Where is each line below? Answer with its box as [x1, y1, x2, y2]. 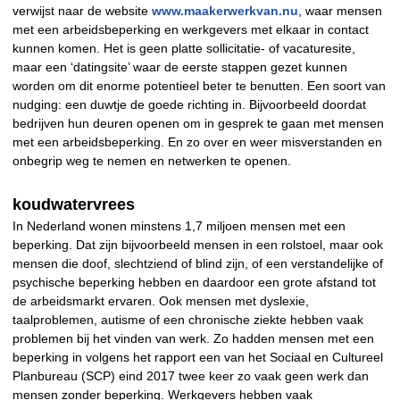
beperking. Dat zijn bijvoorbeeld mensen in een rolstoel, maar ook [12, 237, 383, 253]
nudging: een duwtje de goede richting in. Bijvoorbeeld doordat [12, 97, 366, 112]
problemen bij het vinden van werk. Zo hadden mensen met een [12, 331, 374, 346]
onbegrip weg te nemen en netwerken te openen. [12, 154, 291, 169]
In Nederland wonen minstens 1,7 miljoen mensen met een [12, 219, 346, 234]
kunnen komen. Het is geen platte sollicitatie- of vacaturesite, [12, 41, 355, 56]
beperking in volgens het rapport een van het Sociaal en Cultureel [12, 350, 383, 365]
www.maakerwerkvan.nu [152, 4, 298, 19]
